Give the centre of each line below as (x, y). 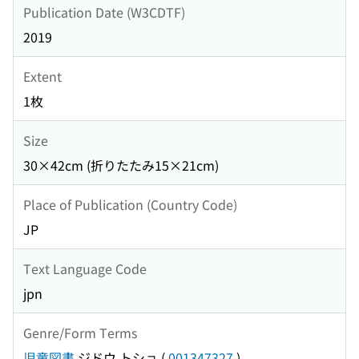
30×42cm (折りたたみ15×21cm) (121, 165)
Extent (42, 76)
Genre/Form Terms (80, 332)
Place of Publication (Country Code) (130, 204)
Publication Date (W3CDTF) (104, 12)
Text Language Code (85, 268)
